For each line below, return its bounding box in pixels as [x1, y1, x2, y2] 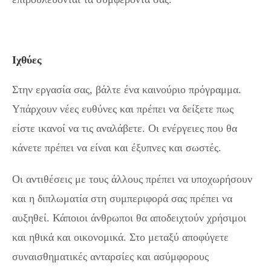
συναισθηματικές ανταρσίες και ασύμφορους [12, 250, 209, 263]
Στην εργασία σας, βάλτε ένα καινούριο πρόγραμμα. [12, 83, 241, 96]
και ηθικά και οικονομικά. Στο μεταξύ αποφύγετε [12, 231, 229, 244]
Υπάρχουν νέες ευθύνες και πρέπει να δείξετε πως [12, 103, 233, 116]
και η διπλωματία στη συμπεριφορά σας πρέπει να [12, 192, 232, 205]
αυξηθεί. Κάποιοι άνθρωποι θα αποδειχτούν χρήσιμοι [12, 212, 246, 224]
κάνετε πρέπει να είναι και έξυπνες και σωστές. [12, 142, 221, 154]
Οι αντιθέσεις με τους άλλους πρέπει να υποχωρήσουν [12, 173, 252, 186]
